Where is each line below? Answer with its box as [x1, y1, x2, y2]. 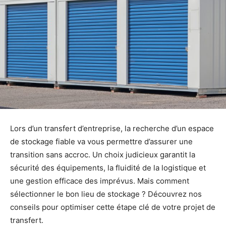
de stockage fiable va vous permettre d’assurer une [10, 136, 193, 146]
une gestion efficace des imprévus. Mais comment [10, 176, 189, 186]
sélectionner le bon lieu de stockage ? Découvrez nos [10, 189, 202, 199]
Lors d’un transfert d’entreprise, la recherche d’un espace [10, 123, 214, 133]
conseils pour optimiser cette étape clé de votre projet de [10, 202, 215, 212]
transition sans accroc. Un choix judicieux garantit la [10, 149, 195, 159]
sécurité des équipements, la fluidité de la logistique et [10, 162, 206, 173]
